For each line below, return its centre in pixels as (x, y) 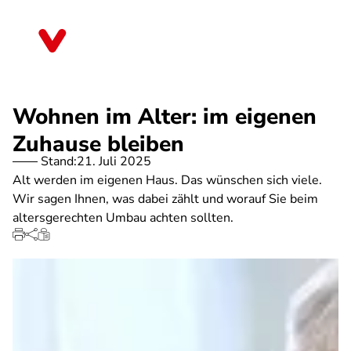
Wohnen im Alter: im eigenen (165, 117)
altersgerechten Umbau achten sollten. (123, 218)
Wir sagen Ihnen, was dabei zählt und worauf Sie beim (165, 199)
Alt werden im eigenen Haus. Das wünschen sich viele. (167, 180)
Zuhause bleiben (98, 144)
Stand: (59, 161)
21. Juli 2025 (114, 161)
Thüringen (110, 46)
